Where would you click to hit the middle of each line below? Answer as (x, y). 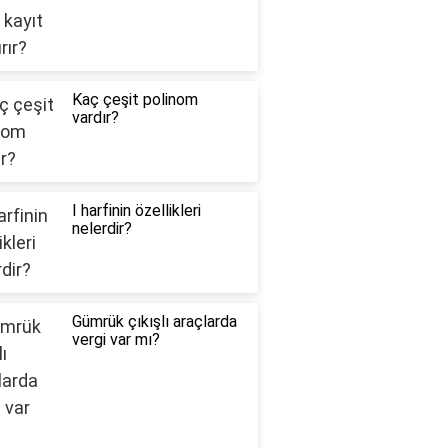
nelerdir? (101, 229)
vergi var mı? (115, 340)
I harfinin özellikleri (136, 211)
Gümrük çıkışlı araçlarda (154, 322)
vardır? (95, 118)
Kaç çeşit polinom (134, 100)
